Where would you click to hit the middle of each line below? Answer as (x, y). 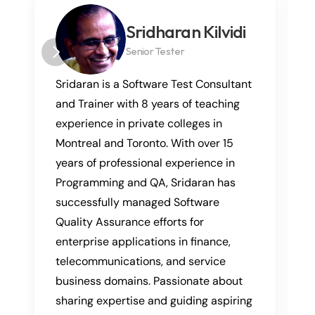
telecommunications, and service (141, 261)
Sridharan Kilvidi (186, 31)
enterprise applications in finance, (143, 241)
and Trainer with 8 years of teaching (148, 103)
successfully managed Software (137, 202)
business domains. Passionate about (149, 281)
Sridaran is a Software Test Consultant (154, 84)
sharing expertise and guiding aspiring (154, 300)
